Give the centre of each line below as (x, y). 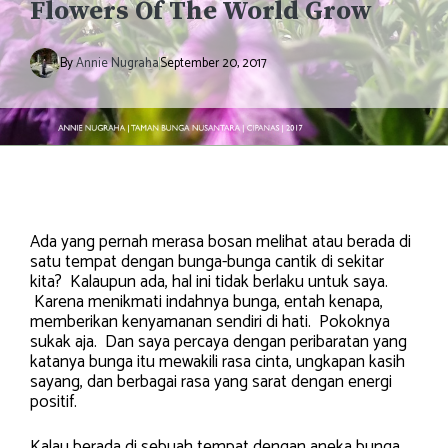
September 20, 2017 (213, 63)
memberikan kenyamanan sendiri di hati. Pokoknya (210, 321)
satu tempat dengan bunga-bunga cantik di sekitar (207, 261)
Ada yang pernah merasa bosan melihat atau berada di (220, 241)
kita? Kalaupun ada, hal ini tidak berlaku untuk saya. (209, 281)
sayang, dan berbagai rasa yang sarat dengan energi (211, 381)
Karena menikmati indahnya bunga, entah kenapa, (206, 301)
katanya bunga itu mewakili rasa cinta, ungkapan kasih (217, 361)
